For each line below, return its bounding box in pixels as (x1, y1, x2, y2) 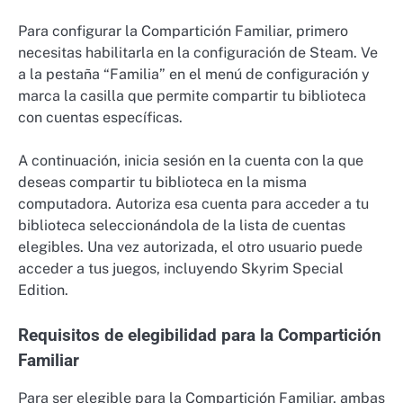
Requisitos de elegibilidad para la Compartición (18, 325, 381, 345)
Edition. (18, 281, 68, 299)
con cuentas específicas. (18, 108, 183, 126)
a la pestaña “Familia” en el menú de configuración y (18, 65, 370, 83)
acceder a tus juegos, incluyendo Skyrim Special (18, 259, 344, 277)
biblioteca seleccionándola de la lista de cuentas (18, 216, 345, 234)
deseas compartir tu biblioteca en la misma (18, 173, 307, 191)
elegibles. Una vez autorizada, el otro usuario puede (18, 237, 363, 255)
